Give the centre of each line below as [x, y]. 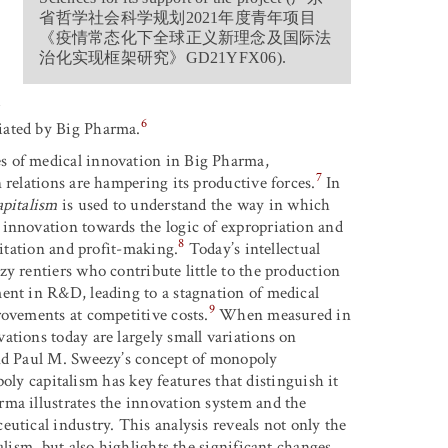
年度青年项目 [267, 18]
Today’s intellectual [252, 248]
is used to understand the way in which [194, 204]
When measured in [282, 314]
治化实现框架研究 [104, 58]
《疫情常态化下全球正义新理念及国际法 [185, 38]
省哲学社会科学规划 [112, 18]
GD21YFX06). [236, 58]
